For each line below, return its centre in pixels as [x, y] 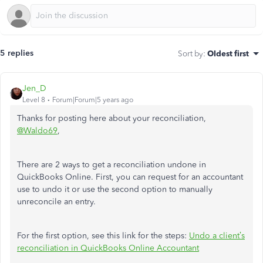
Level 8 [34, 100]
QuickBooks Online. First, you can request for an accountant [130, 177]
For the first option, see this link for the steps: [103, 236]
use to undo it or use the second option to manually [115, 189]
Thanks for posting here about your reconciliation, [112, 118]
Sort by [190, 53]
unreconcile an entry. [56, 202]
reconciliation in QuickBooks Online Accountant [108, 248]
